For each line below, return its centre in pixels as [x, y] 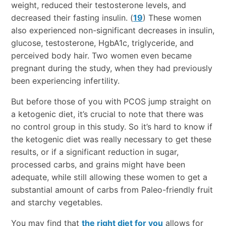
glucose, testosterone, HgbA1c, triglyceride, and [102, 43]
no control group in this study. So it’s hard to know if [111, 127]
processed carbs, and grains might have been [98, 165]
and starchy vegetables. [56, 203]
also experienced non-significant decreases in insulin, [112, 31]
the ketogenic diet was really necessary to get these [111, 139]
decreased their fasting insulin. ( [72, 18]
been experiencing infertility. [65, 81]
